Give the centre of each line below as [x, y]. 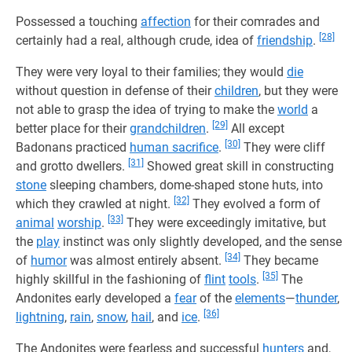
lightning [40, 317]
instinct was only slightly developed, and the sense [201, 242]
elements [260, 298]
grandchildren [168, 128]
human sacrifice [174, 147]
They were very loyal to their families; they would [151, 72]
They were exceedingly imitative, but [225, 223]
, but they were [298, 91]
